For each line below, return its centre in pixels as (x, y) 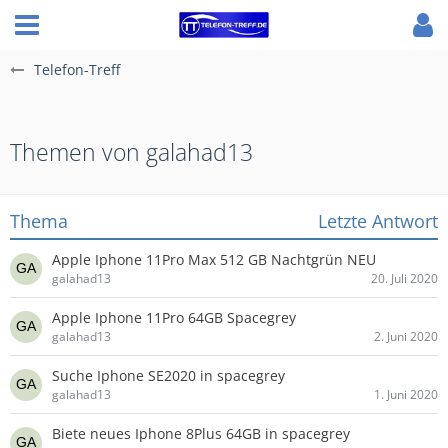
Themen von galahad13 (131, 152)
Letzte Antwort (378, 221)
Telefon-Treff (77, 69)
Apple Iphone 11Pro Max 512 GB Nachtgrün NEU (214, 259)
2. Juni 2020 (406, 336)
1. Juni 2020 (406, 394)
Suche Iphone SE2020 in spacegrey (168, 375)
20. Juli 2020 (404, 278)
